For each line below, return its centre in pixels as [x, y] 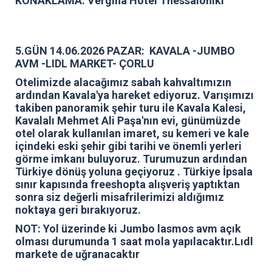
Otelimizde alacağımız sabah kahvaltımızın [123, 82]
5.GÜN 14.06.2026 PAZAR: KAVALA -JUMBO [125, 50]
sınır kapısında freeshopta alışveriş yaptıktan [127, 184]
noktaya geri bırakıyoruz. [78, 209]
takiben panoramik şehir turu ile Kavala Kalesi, [131, 107]
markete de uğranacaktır [77, 254]
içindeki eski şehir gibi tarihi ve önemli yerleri [128, 146]
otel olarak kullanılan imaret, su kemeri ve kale [132, 133]
